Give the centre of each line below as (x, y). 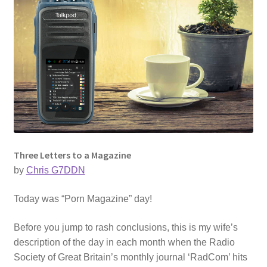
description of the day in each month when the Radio (124, 242)
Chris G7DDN (55, 170)
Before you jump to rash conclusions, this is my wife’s (125, 227)
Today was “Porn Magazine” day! (83, 199)
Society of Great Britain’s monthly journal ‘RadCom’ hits (130, 257)
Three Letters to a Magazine (72, 155)
